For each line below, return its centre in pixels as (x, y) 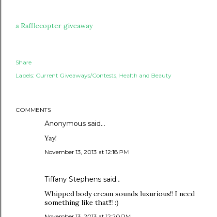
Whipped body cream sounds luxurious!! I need (120, 194)
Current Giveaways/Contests (76, 75)
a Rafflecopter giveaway (54, 26)
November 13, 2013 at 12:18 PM (87, 152)
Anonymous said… (75, 124)
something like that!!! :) (82, 202)
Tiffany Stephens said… (83, 179)
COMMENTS (33, 110)
